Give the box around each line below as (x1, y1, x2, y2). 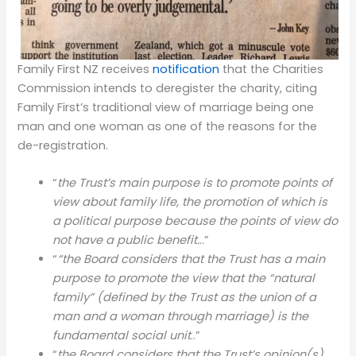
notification (153, 60, 223, 77)
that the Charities (222, 60, 324, 77)
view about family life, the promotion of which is (52, 193, 328, 210)
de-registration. (17, 137, 109, 153)
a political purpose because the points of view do (52, 212, 339, 229)
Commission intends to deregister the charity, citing (17, 79, 318, 96)
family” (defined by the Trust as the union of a (52, 288, 317, 305)
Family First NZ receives (17, 60, 153, 77)
